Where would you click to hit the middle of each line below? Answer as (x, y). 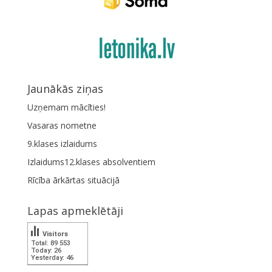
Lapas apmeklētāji (75, 210)
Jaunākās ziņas (65, 88)
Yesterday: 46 (52, 257)
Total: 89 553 (50, 243)
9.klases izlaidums (62, 143)
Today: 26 (46, 250)
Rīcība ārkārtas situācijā (73, 180)
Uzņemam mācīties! (66, 107)
